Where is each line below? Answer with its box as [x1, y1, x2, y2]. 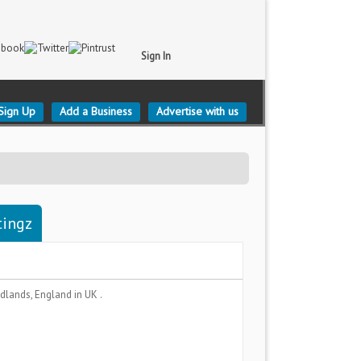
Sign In [141, 49, 171, 63]
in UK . [74, 288, 102, 301]
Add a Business [60, 104, 132, 118]
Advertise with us [156, 104, 239, 118]
